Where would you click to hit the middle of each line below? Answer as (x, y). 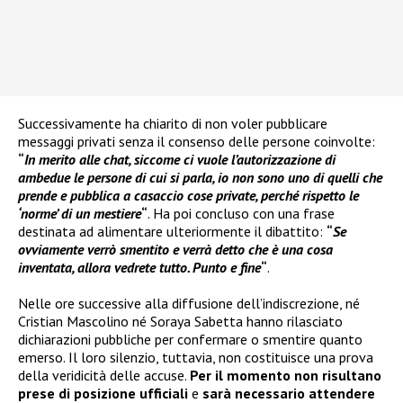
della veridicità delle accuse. (104, 376)
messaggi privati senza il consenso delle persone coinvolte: (197, 142)
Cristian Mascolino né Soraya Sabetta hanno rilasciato (180, 322)
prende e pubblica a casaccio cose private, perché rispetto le (188, 196)
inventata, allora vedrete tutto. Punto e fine (139, 268)
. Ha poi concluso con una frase (241, 214)
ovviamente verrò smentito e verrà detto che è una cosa (175, 250)
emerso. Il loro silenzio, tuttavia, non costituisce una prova (196, 358)
